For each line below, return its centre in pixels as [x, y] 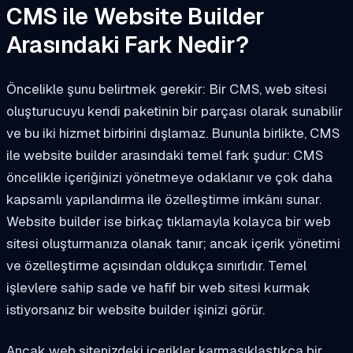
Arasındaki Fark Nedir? [128, 45]
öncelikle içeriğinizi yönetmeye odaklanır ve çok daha [169, 177]
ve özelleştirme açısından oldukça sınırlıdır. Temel [156, 265]
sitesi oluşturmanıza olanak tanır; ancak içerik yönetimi [173, 243]
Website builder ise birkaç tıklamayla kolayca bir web [169, 221]
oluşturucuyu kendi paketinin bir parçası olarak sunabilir [175, 111]
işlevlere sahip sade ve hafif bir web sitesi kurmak [158, 287]
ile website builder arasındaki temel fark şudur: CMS [165, 155]
